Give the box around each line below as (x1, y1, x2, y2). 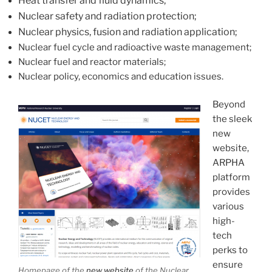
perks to (212, 245, 248, 256)
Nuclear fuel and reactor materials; (18, 56, 166, 67)
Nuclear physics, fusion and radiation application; (18, 25, 237, 38)
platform (212, 172, 250, 183)
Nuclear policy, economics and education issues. (18, 70, 223, 82)
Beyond (212, 99, 245, 110)
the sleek (212, 114, 252, 125)
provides (212, 186, 250, 198)
